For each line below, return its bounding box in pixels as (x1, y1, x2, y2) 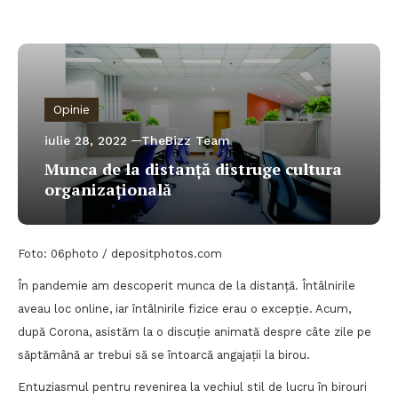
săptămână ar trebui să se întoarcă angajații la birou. (18, 348, 310, 362)
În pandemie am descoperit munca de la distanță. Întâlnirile (18, 279, 355, 292)
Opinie (53, 102, 90, 116)
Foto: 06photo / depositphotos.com (18, 247, 222, 260)
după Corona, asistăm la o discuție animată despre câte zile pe (18, 325, 371, 338)
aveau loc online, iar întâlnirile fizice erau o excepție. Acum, (18, 302, 351, 315)
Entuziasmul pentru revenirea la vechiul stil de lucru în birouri (18, 380, 367, 394)
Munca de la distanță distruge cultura (44, 158, 342, 179)
